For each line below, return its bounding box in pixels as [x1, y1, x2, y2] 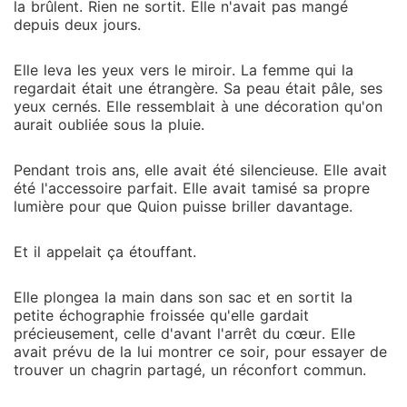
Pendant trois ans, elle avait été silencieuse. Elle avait [14, 161, 387, 179]
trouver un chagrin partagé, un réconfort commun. [14, 361, 366, 379]
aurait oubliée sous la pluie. [14, 115, 204, 134]
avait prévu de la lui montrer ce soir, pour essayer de [14, 342, 387, 361]
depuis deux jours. [14, 15, 141, 34]
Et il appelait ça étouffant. [14, 243, 196, 261]
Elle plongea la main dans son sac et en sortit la [14, 288, 352, 306]
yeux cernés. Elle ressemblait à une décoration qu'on [14, 97, 382, 115]
